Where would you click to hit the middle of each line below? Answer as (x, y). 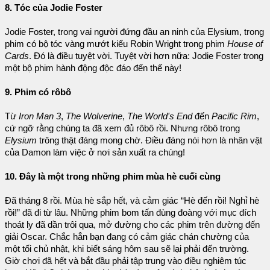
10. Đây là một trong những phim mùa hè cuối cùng (113, 176)
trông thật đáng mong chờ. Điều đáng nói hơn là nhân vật (151, 140)
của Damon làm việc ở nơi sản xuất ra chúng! (95, 152)
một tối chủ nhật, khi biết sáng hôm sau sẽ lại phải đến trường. (127, 249)
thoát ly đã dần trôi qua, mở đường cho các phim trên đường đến (132, 224)
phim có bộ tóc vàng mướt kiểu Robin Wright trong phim (116, 44)
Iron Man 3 (40, 116)
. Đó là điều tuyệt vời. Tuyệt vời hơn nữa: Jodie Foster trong (146, 56)
